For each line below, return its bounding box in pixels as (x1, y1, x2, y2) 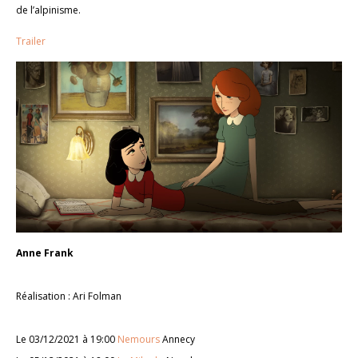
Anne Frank (16, 246, 74, 261)
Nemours (117, 332, 160, 347)
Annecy (160, 332, 195, 347)
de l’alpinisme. (16, 2, 81, 17)
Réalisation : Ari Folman (16, 289, 121, 304)
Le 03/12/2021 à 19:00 (16, 332, 117, 347)
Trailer (16, 34, 46, 48)
